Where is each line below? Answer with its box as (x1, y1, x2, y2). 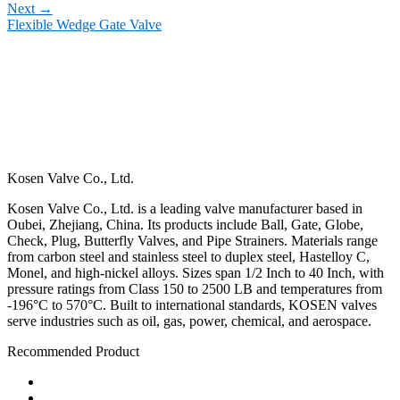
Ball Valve (43, 374, 102, 390)
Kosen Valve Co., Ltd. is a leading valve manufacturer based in (7, 201, 362, 217)
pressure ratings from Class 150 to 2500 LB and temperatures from (7, 281, 382, 297)
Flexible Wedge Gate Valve (7, 17, 162, 33)
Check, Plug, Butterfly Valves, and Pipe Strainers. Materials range (7, 233, 378, 249)
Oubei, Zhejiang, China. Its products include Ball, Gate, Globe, (7, 217, 363, 233)
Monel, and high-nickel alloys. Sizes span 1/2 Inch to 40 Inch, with (7, 265, 384, 281)
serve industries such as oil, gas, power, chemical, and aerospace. (7, 313, 371, 329)
